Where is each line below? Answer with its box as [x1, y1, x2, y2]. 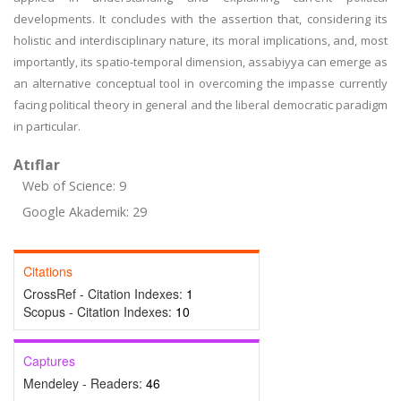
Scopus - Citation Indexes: [23, 303, 175, 320]
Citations [23, 262, 73, 280]
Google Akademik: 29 [22, 203, 147, 220]
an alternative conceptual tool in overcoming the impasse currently [13, 75, 388, 91]
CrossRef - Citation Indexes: [23, 285, 186, 303]
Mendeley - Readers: [23, 374, 146, 392]
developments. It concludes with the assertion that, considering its [13, 11, 388, 27]
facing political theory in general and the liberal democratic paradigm [13, 97, 388, 113]
